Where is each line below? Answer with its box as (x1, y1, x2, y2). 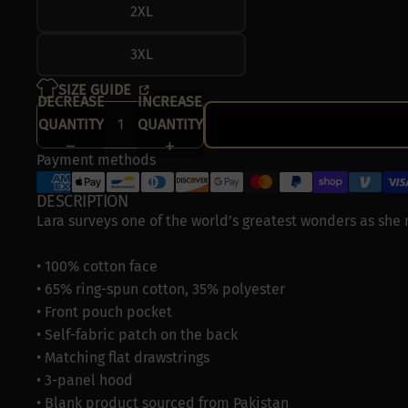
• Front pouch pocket (36, 302, 172, 321)
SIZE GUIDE (58, 80, 135, 98)
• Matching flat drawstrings (36, 348, 209, 366)
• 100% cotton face (36, 257, 158, 275)
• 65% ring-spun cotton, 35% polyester (36, 280, 285, 298)
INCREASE (138, 93, 202, 111)
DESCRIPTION (36, 190, 128, 211)
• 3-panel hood (36, 371, 133, 389)
